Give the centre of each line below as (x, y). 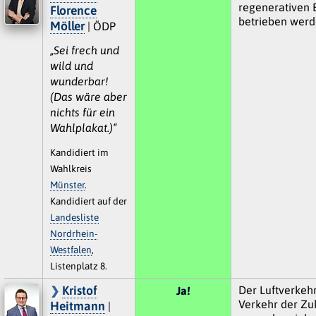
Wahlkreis (71, 168)
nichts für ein (82, 112)
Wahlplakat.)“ (83, 127)
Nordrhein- (73, 233)
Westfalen (71, 249)
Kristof (79, 290)
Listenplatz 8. (78, 266)
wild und (71, 65)
